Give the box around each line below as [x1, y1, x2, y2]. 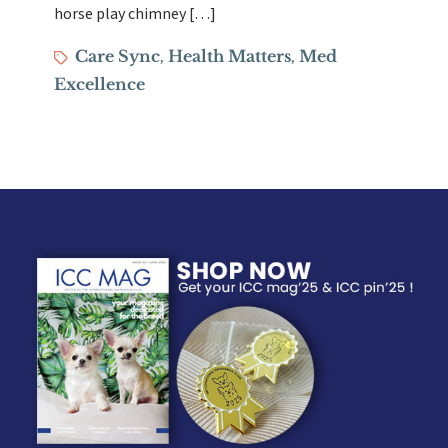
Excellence [54, 74, 146, 94]
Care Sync [75, 46, 161, 66]
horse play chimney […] [54, 3, 217, 25]
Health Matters [168, 46, 292, 66]
